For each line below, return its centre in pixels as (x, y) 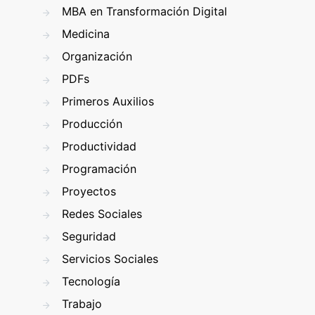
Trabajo (82, 304)
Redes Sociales (102, 214)
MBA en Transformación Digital (144, 11)
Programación (99, 169)
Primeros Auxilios (108, 101)
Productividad (99, 146)
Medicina (86, 34)
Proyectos (89, 191)
